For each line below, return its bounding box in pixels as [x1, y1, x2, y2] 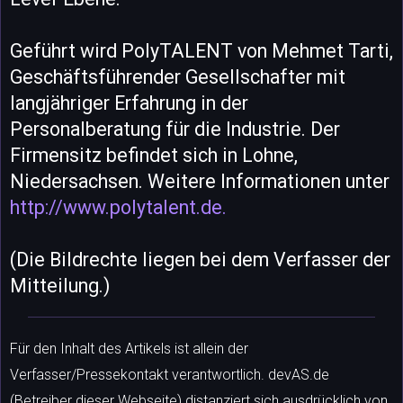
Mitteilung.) [10, 274, 110, 298]
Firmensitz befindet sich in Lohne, [10, 144, 298, 167]
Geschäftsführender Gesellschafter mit [10, 66, 345, 89]
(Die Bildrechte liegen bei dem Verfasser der [10, 248, 390, 272]
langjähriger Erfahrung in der [10, 92, 248, 115]
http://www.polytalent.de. [10, 196, 227, 219]
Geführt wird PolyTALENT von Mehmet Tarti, [10, 40, 393, 63]
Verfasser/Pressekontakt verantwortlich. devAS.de [10, 366, 329, 384]
